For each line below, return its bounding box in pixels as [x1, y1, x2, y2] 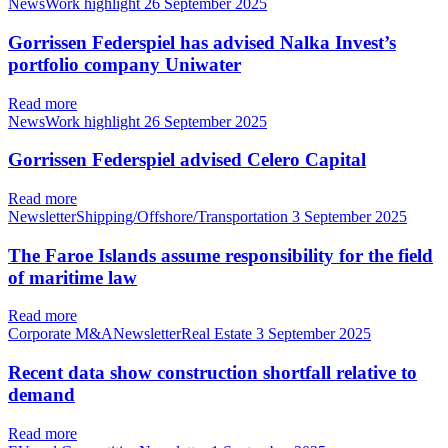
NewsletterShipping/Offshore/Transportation [8, 208, 292, 226]
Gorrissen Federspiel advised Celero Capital [8, 149, 366, 171]
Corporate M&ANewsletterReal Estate [8, 325, 256, 343]
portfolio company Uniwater [8, 53, 241, 75]
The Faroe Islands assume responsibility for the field [8, 244, 433, 266]
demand [8, 384, 75, 406]
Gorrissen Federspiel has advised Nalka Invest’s [8, 31, 396, 53]
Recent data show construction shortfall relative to [8, 362, 417, 384]
